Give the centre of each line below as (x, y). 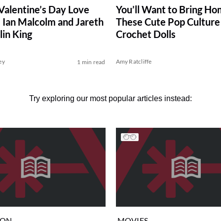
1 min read (91, 62)
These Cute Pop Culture (168, 22)
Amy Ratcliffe (134, 62)
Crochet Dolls (146, 34)
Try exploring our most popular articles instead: (110, 99)
